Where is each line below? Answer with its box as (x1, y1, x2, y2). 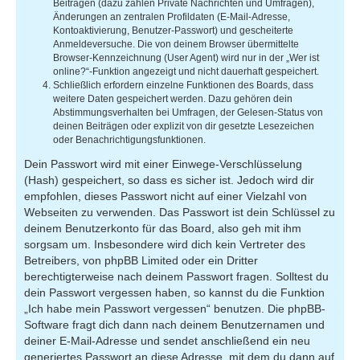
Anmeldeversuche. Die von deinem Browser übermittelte (53, 38, 299, 50)
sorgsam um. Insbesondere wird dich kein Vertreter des (24, 237, 305, 251)
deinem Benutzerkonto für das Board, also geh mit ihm (24, 221, 301, 235)
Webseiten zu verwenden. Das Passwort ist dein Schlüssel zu (24, 205, 335, 219)
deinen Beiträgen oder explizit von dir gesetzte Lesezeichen (53, 120, 314, 132)
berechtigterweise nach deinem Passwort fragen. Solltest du (24, 269, 329, 283)
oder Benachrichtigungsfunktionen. (53, 133, 206, 145)
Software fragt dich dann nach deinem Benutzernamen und (24, 317, 325, 331)
